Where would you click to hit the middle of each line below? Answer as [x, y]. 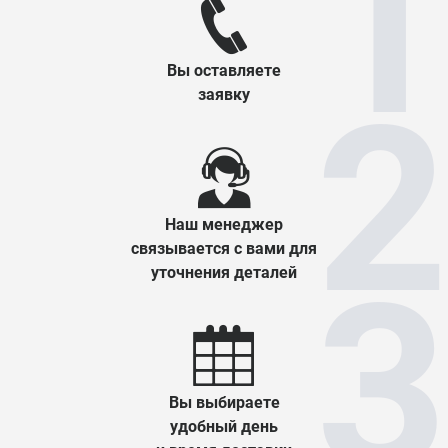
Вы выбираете [224, 402]
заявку [224, 94]
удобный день [224, 426]
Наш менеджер [224, 224]
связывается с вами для [224, 248]
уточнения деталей [224, 272]
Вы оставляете [224, 70]
